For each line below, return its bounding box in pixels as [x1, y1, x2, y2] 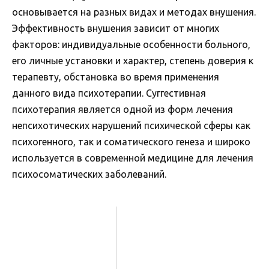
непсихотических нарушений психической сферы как [12, 119, 250, 131]
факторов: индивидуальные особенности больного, [12, 38, 250, 50]
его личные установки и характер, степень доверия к [12, 55, 253, 66]
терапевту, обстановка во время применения [12, 71, 219, 82]
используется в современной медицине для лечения [12, 152, 253, 163]
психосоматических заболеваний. [12, 168, 166, 180]
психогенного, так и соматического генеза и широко [12, 136, 250, 147]
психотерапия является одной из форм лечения [12, 103, 233, 115]
